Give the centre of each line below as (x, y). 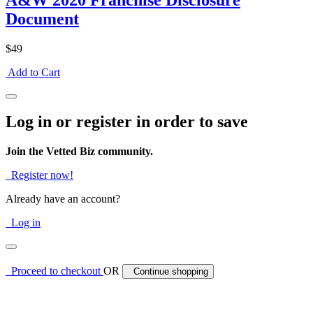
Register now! (39, 175)
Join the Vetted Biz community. (79, 152)
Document (42, 19)
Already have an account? (63, 199)
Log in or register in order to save (127, 122)
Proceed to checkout (54, 271)
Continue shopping (168, 272)
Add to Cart (34, 73)
